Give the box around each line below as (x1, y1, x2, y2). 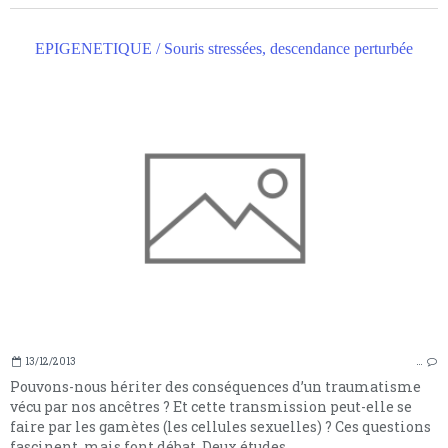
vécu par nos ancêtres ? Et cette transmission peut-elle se (10, 397, 412, 417)
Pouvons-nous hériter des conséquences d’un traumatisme (10, 377, 421, 397)
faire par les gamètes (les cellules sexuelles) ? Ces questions (10, 417, 431, 437)
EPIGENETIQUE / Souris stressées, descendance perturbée (35, 40, 413, 58)
